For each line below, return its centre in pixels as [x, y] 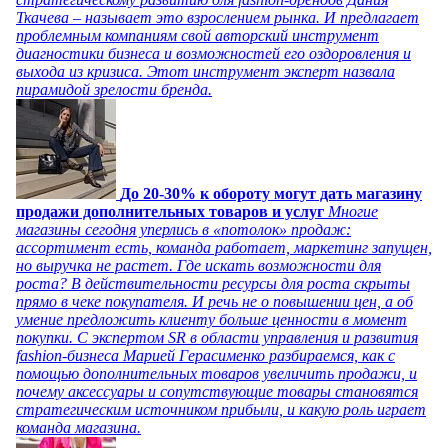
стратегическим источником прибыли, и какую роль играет [221, 409]
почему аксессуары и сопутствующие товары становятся [217, 391]
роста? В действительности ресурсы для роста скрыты [213, 283]
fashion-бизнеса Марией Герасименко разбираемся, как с [205, 355]
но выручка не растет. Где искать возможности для [198, 265]
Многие [353, 211]
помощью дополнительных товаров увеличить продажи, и [216, 373]
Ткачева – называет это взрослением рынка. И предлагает [217, 17]
